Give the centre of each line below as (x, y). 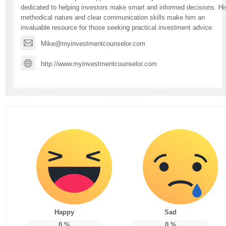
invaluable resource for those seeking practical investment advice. (118, 27)
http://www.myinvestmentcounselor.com (99, 64)
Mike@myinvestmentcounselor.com (93, 43)
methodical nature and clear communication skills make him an (113, 17)
